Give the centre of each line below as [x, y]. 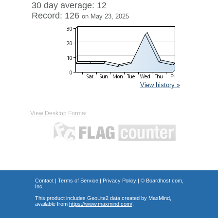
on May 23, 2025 [105, 16]
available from [52, 204]
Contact [44, 181]
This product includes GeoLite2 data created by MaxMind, [103, 198]
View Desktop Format [58, 113]
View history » [160, 85]
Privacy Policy [119, 181]
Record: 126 [56, 16]
